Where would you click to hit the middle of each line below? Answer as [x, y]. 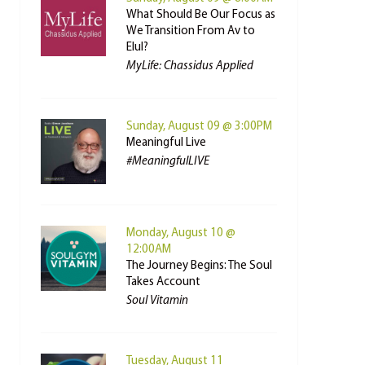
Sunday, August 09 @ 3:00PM [199, 127]
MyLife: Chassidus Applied [189, 66]
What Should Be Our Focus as [200, 15]
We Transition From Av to [190, 31]
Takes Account [163, 282]
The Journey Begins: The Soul [199, 266]
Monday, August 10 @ [180, 233]
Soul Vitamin [157, 301]
